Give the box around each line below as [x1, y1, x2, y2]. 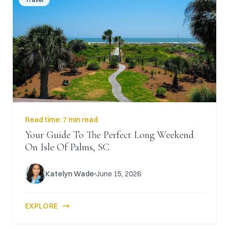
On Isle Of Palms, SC [25, 141, 109, 153]
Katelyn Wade [45, 169, 94, 178]
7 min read [63, 115, 98, 124]
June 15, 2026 [96, 169, 141, 178]
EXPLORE [25, 201, 58, 211]
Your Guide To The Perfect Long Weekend [25, 129, 194, 141]
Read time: [25, 115, 63, 124]
